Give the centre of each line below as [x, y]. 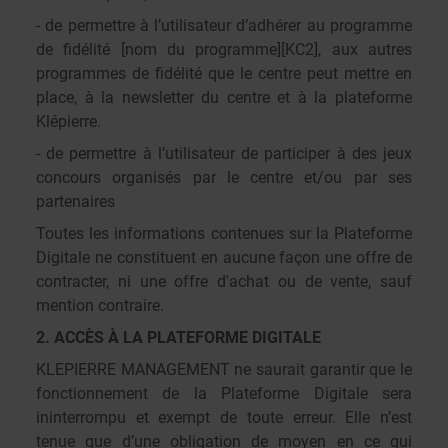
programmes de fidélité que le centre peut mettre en [224, 73]
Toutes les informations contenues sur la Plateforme [224, 233]
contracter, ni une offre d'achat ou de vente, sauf [224, 281]
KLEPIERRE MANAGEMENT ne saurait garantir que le [224, 369]
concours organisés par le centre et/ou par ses [224, 177]
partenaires [75, 201]
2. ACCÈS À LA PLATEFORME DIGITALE [178, 337]
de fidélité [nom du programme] [159, 49]
